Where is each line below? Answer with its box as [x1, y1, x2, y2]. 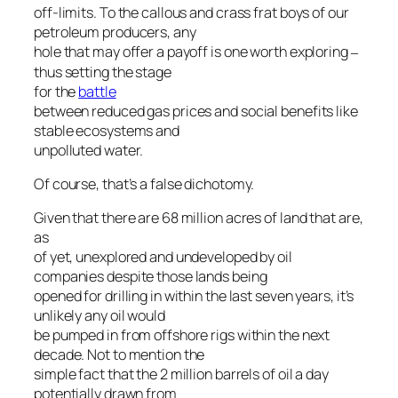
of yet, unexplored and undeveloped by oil [34, 247, 292, 267]
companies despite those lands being [34, 267, 267, 287]
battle [78, 81, 116, 101]
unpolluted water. [34, 139, 144, 160]
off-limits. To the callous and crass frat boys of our [34, 2, 349, 22]
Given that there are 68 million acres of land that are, [34, 208, 363, 228]
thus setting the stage [34, 61, 171, 82]
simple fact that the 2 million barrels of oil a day [34, 364, 329, 385]
